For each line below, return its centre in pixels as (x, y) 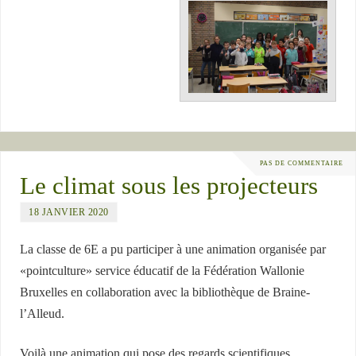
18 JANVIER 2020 (69, 213)
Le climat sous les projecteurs (169, 186)
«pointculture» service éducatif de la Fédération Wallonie (163, 271)
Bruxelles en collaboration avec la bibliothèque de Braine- (165, 293)
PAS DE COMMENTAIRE (302, 163)
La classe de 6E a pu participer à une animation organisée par (173, 250)
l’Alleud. (43, 314)
